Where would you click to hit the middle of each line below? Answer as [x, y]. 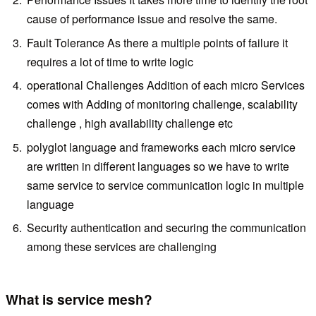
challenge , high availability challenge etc [130, 123]
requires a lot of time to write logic [110, 61]
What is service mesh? [79, 299]
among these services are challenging [122, 246]
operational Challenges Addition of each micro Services [166, 85]
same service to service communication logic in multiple [166, 185]
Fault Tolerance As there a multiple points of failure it [158, 42]
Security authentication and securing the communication [167, 227]
